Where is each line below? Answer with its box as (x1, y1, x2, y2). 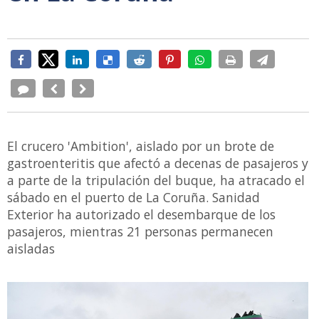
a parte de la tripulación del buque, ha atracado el (7, 172, 305, 189)
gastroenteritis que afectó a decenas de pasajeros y (7, 155, 308, 172)
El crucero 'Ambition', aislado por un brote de (7, 137, 274, 155)
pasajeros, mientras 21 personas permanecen (7, 223, 273, 240)
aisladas (7, 240, 55, 257)
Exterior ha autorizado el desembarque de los (7, 206, 276, 223)
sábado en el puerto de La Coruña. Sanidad (7, 189, 260, 206)
